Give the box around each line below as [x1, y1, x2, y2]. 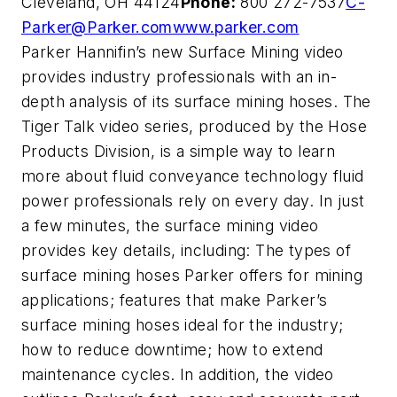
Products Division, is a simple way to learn [21, 142, 336, 161]
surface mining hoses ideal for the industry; [21, 315, 344, 335]
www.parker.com [172, 18, 300, 37]
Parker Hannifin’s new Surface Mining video [21, 43, 344, 62]
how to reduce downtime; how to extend [21, 340, 323, 360]
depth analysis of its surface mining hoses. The [21, 92, 371, 112]
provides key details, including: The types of [21, 241, 351, 261]
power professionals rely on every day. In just [21, 191, 365, 211]
